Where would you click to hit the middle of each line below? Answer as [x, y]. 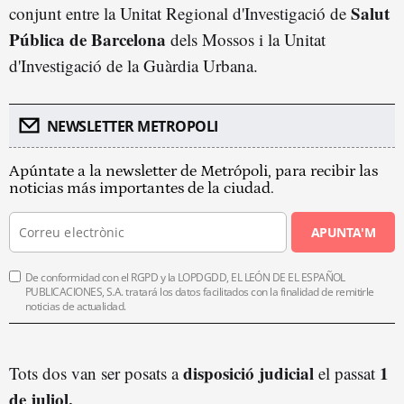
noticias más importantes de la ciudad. [142, 188]
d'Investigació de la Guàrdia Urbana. [133, 65]
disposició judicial [246, 372]
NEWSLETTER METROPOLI [132, 126]
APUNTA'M [343, 232]
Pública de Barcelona [87, 39]
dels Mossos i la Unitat [246, 39]
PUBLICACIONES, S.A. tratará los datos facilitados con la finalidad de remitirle [200, 291]
